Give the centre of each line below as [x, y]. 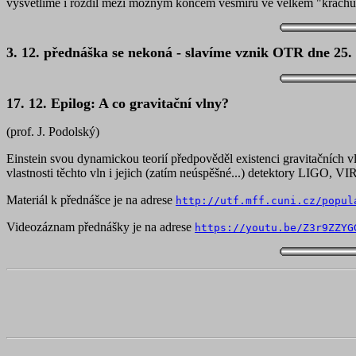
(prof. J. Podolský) [53, 132]
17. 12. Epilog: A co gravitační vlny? [118, 103]
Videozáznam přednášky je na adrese [101, 227]
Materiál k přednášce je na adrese [91, 200]
